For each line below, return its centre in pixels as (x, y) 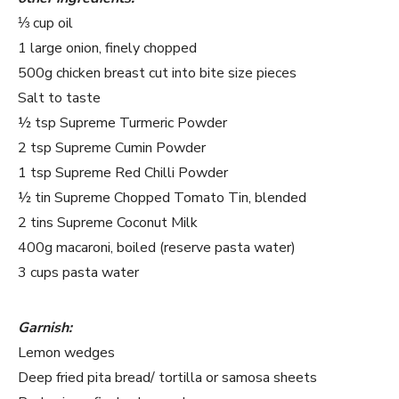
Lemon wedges (66, 353)
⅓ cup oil (45, 23)
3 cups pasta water (78, 273)
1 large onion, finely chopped (107, 48)
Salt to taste (59, 98)
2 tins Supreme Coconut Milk (108, 223)
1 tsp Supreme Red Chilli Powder (123, 173)
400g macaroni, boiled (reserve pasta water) (157, 248)
